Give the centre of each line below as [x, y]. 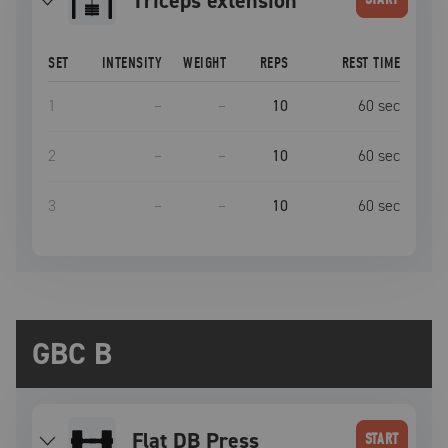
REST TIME [370, 63]
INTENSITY [131, 63]
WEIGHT [205, 63]
